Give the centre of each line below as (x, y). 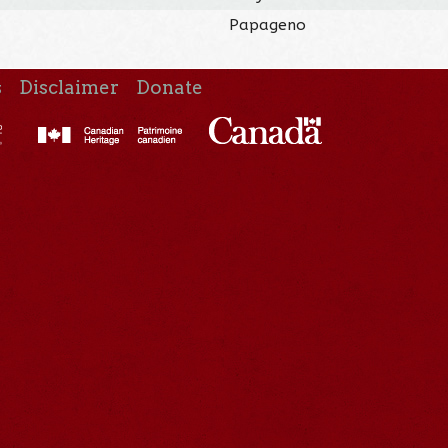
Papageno (268, 24)
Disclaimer (69, 87)
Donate (170, 87)
